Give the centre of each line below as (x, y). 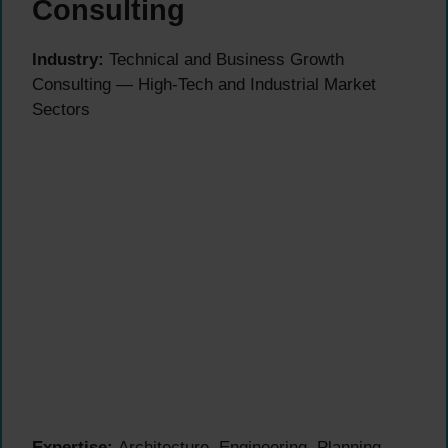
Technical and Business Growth (224, 59)
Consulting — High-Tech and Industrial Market (204, 84)
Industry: (68, 59)
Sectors (61, 109)
